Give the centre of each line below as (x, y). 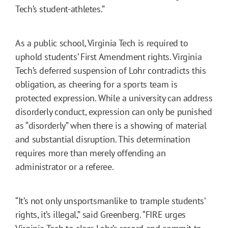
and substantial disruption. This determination (103, 139)
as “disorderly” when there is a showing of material (111, 125)
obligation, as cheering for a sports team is (96, 84)
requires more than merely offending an (91, 153)
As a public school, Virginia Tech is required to (102, 43)
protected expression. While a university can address (114, 98)
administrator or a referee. (65, 166)
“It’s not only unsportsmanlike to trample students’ (110, 201)
